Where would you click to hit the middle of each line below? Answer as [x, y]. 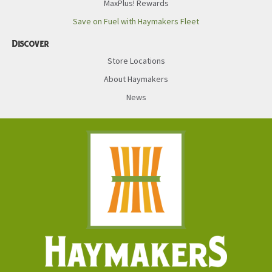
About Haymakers [136, 79]
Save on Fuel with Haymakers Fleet [136, 22]
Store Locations [136, 61]
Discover [31, 44]
